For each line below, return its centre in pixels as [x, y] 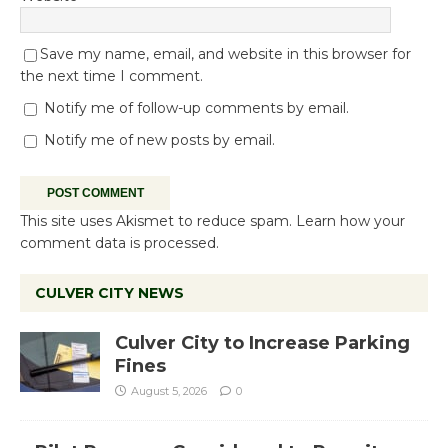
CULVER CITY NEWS [109, 292]
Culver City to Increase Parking [262, 342]
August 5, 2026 [169, 390]
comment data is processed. [119, 242]
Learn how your [350, 220]
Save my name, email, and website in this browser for [225, 53]
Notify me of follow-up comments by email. [196, 107]
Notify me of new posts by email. [159, 139]
